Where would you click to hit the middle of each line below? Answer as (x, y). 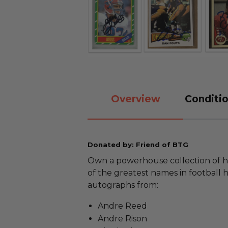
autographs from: (123, 185)
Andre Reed (122, 206)
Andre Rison (122, 219)
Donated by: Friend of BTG (138, 145)
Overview (135, 99)
